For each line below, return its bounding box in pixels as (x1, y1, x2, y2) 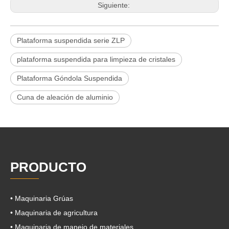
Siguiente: (97, 1, 132, 9)
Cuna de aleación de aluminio (17, 93, 113, 101)
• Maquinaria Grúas (10, 194, 73, 202)
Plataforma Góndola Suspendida (17, 74, 122, 82)
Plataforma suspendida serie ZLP (17, 36, 125, 44)
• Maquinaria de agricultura (10, 209, 98, 217)
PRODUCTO (10, 159, 86, 175)
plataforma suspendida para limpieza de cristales (17, 55, 175, 63)
